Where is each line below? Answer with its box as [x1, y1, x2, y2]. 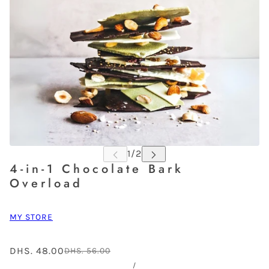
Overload [10, 175, 83, 193]
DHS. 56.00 [64, 246, 110, 256]
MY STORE [10, 212, 53, 223]
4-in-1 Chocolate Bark [10, 160, 184, 178]
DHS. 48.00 [10, 245, 64, 257]
